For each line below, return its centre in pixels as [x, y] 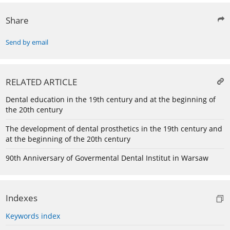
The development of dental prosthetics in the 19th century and [114, 129]
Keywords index [33, 216]
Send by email [27, 43]
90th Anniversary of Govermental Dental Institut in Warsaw [107, 158]
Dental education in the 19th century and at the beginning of [111, 100]
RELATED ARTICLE [41, 82]
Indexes [22, 198]
